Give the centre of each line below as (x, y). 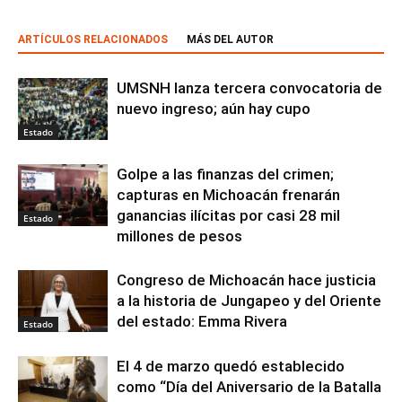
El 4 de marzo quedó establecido (231, 367)
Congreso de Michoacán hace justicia (246, 280)
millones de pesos (179, 236)
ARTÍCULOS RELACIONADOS (93, 40)
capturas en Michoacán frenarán (228, 195)
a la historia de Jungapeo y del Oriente (249, 301)
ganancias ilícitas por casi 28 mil (228, 216)
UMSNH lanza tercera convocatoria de (249, 88)
